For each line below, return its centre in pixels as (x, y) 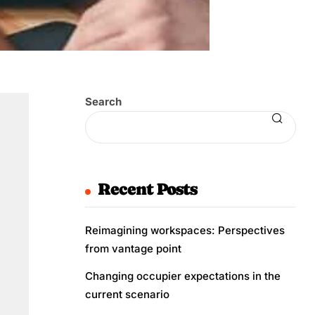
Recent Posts (147, 189)
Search (103, 102)
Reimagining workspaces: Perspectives (185, 230)
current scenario (127, 295)
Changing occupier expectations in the (183, 276)
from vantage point (133, 249)
